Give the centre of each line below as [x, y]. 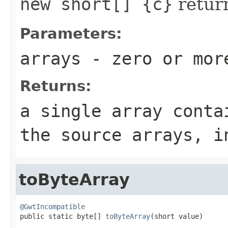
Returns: [56, 86]
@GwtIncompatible [52, 206]
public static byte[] [63, 216]
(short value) [177, 216]
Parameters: [71, 33]
